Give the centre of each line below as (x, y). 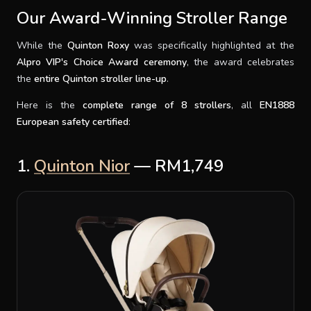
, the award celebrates (241, 62)
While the (42, 45)
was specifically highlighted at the (212, 45)
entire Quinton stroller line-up (100, 78)
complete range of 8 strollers (157, 105)
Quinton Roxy (98, 45)
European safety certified (73, 121)
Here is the (50, 105)
